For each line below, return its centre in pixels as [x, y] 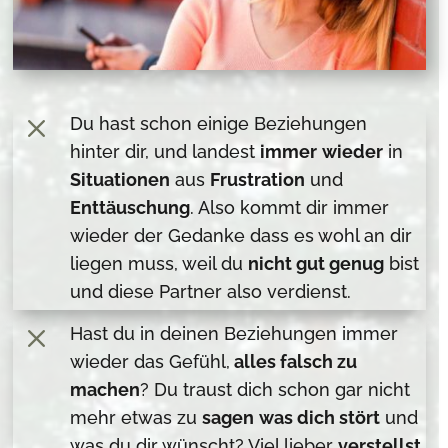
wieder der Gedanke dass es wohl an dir [241, 235]
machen [105, 389]
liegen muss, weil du [159, 263]
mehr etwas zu [136, 417]
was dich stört [320, 417]
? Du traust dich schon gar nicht [275, 389]
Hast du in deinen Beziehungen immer [234, 333]
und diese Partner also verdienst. [211, 291]
